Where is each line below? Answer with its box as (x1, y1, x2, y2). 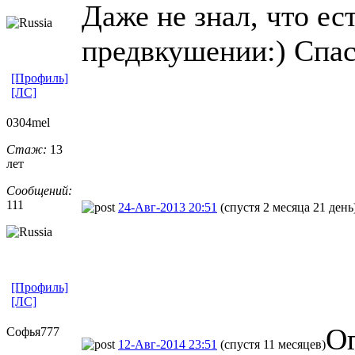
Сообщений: (6, 183, 72, 197)
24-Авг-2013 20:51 (118, 200, 217, 214)
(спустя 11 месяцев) (220, 337, 326, 351)
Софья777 (6, 324, 59, 338)
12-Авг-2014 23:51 (118, 337, 217, 351)
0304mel (6, 115, 50, 129)
